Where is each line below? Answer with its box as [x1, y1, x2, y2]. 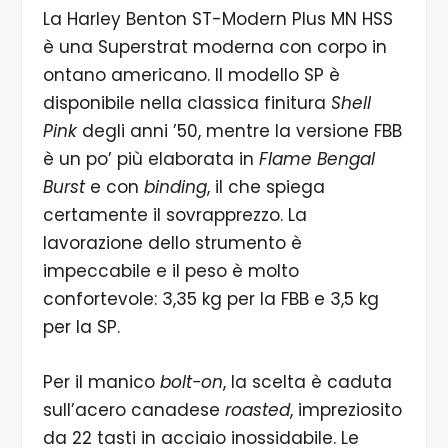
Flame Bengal [258, 146, 375, 171]
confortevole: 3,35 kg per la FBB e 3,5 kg [42, 286, 379, 311]
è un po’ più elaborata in [42, 146, 259, 171]
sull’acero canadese [42, 397, 225, 422]
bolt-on [159, 369, 223, 394]
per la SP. [42, 314, 120, 339]
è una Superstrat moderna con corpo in [42, 34, 387, 59]
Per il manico [42, 369, 160, 394]
